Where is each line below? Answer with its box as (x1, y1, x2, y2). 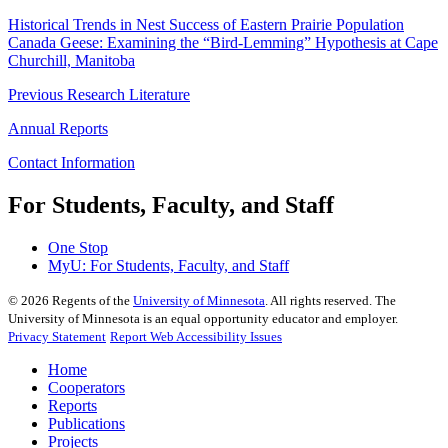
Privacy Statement (8, 328, 106, 344)
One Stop (48, 238, 108, 256)
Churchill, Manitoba (8, 51, 135, 69)
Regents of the (49, 292, 133, 308)
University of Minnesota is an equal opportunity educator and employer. (8, 310, 398, 326)
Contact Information (8, 153, 135, 171)
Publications (48, 414, 125, 432)
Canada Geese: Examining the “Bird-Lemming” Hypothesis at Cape (8, 33, 438, 51)
